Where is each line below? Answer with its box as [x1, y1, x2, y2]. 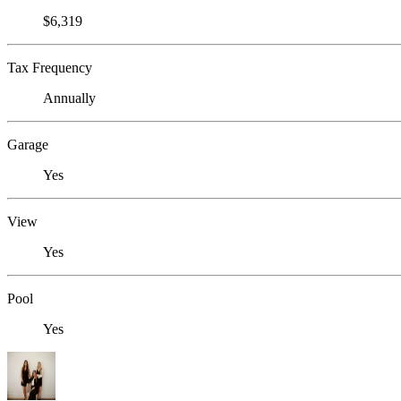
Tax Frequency [7, 60, 92, 76]
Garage [7, 137, 48, 153]
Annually [43, 90, 96, 107]
